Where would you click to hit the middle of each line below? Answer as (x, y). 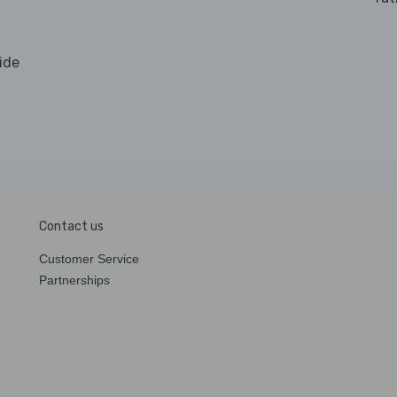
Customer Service (89, 258)
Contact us (71, 226)
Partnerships (74, 280)
